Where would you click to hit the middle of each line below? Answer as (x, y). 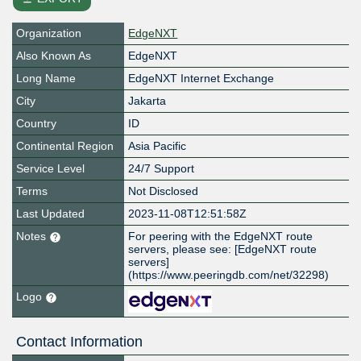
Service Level (50, 169)
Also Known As (54, 56)
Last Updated (50, 214)
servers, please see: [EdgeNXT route (223, 249)
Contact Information (79, 342)
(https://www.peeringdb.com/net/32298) (229, 275)
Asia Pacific (158, 146)
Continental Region (65, 146)
